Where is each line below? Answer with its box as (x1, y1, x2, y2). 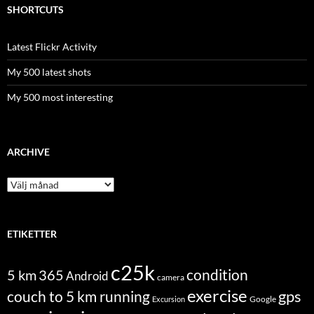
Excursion (152, 294, 185, 304)
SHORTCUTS (7, 4, 64, 16)
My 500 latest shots (7, 66, 91, 78)
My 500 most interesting (7, 91, 113, 104)
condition (186, 266, 248, 284)
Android (66, 268, 109, 284)
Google (250, 294, 276, 304)
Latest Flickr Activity (7, 41, 97, 53)
